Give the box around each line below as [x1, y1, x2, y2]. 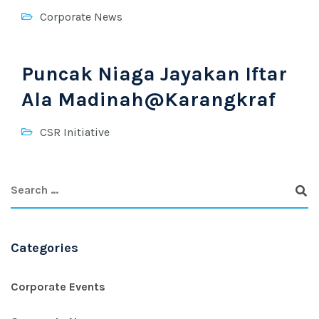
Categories [11, 240, 78, 256]
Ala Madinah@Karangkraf [21, 88, 276, 111]
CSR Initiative [40, 125, 110, 139]
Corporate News [40, 10, 122, 23]
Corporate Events [11, 280, 105, 293]
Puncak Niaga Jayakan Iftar [21, 62, 287, 85]
